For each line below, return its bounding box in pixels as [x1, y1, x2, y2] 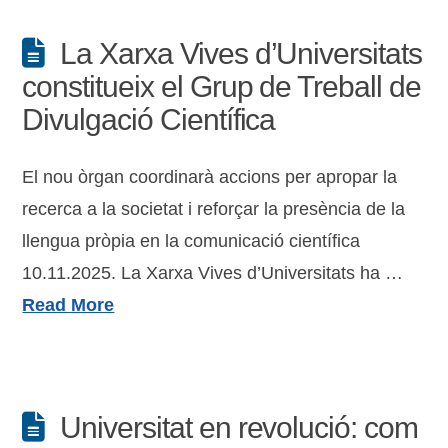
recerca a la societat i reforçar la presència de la [22, 199, 406, 219]
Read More [22, 295, 115, 315]
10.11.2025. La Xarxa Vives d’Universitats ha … [22, 263, 404, 283]
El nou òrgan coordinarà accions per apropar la [22, 167, 398, 187]
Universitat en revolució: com [60, 411, 418, 444]
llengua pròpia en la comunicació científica [22, 231, 361, 251]
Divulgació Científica [22, 103, 276, 136]
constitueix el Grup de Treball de [22, 70, 421, 103]
